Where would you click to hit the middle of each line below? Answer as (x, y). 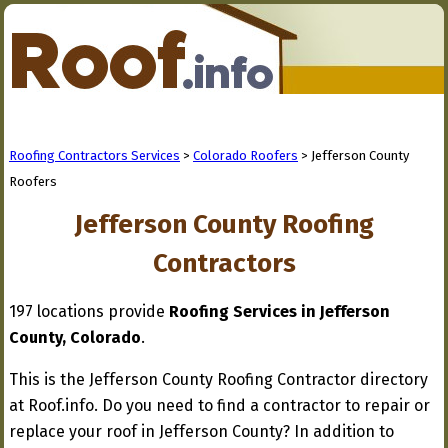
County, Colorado (75, 337)
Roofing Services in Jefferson (279, 311)
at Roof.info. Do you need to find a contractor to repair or (219, 405)
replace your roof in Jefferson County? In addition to (201, 431)
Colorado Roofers (245, 155)
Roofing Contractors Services (94, 155)
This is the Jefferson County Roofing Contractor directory (218, 379)
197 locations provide (89, 311)
